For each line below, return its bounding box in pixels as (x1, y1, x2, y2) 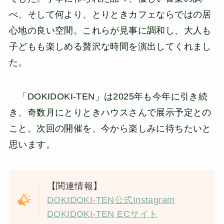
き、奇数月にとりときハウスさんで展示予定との (8, 107, 211, 117)
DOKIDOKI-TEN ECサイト (47, 209, 158, 219)
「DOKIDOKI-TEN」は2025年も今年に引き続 (8, 91, 208, 101)
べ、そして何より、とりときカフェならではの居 (8, 9, 211, 19)
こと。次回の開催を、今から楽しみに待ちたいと (8, 123, 211, 133)
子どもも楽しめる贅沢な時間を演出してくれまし (8, 41, 211, 51)
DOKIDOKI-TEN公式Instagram (47, 195, 175, 205)
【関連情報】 (47, 181, 102, 191)
